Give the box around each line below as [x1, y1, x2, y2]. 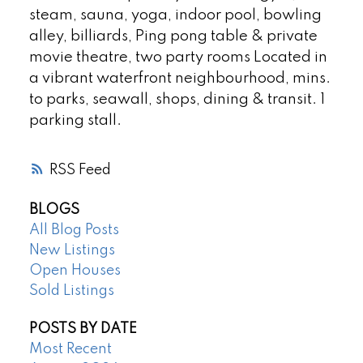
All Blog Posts [28, 222, 119, 237]
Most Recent [28, 342, 112, 357]
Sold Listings [28, 283, 114, 298]
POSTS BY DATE [28, 322, 137, 337]
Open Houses [28, 263, 121, 278]
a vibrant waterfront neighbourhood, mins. [28, 71, 331, 87]
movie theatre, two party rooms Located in [28, 50, 327, 66]
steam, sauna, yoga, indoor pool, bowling [28, 8, 322, 23]
